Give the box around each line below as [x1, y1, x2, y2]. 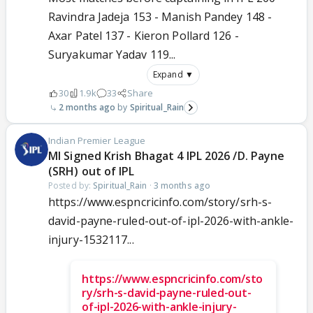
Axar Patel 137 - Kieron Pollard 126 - [48, 28, 239, 44]
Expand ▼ [153, 68, 194, 81]
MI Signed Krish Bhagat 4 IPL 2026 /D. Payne [48, 148, 285, 164]
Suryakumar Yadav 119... [48, 47, 176, 63]
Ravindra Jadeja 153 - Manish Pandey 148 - [48, 9, 272, 25]
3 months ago [153, 180, 211, 192]
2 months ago [59, 101, 116, 114]
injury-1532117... [48, 232, 134, 248]
